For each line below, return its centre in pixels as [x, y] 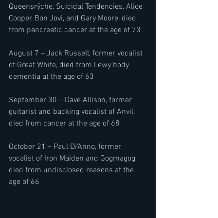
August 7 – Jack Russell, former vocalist [77, 53]
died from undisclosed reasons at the [72, 170]
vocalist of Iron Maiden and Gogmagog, [74, 158]
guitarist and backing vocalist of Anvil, [73, 112]
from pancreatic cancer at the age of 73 [75, 30]
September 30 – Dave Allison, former [71, 100]
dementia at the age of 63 [51, 77]
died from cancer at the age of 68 [64, 123]
